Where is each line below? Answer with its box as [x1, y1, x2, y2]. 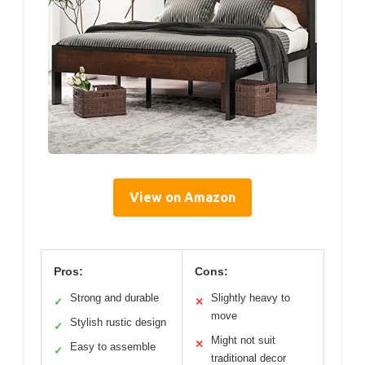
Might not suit [211, 334, 275, 347]
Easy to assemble [70, 341, 156, 354]
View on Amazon [130, 190, 235, 205]
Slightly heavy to [211, 292, 290, 305]
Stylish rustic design [70, 316, 166, 329]
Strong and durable [70, 292, 159, 305]
